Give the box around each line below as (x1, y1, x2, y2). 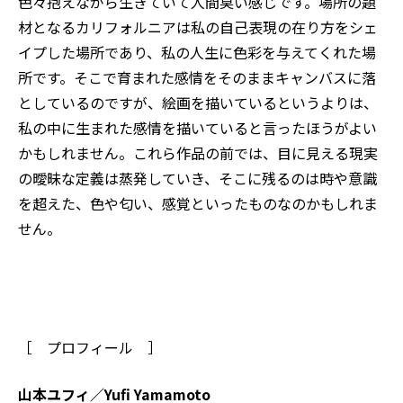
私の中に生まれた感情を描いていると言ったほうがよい (18, 117, 377, 139)
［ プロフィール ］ (18, 336, 162, 359)
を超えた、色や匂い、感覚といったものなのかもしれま (18, 193, 378, 215)
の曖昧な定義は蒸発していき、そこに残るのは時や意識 (18, 167, 377, 190)
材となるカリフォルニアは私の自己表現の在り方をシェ (18, 16, 378, 39)
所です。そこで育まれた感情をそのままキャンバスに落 (18, 67, 376, 89)
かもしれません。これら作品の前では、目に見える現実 (18, 142, 378, 165)
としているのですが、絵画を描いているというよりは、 (18, 92, 378, 114)
